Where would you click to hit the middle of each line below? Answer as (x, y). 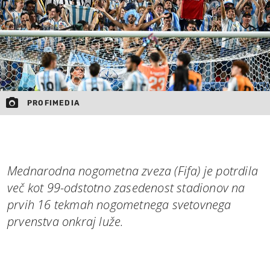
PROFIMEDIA (54, 103)
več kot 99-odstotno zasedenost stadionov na (126, 187)
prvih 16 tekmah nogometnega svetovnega (119, 204)
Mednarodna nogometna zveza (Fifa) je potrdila (133, 171)
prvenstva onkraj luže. (66, 221)
